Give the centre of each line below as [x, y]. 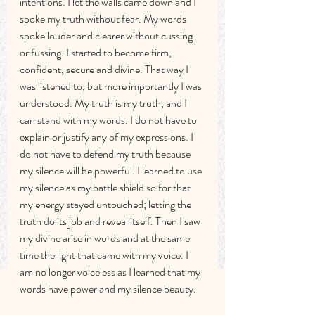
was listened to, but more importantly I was [112, 86]
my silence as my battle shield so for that [106, 187]
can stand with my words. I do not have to [109, 120]
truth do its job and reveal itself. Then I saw [111, 221]
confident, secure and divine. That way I [105, 69]
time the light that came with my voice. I [105, 255]
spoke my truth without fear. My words [104, 19]
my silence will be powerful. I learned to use [112, 171]
